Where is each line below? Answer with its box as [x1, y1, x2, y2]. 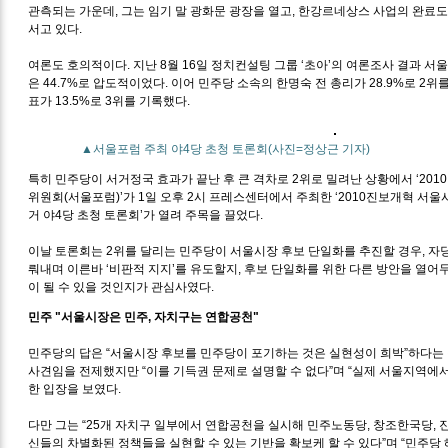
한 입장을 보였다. [28, 381, 122, 396]
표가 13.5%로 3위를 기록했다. [28, 93, 194, 108]
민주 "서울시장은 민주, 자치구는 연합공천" [28, 309, 260, 324]
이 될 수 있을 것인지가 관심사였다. [28, 279, 215, 294]
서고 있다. [28, 21, 83, 36]
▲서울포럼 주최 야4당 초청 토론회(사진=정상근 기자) [75, 141, 371, 156]
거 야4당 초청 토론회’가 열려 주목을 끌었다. [28, 207, 264, 222]
